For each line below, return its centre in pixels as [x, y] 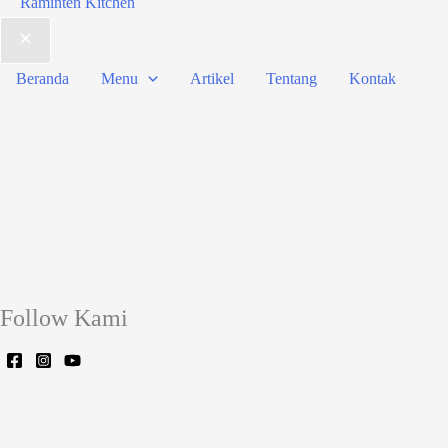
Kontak [372, 78]
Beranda [42, 78]
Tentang [291, 78]
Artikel [211, 78]
